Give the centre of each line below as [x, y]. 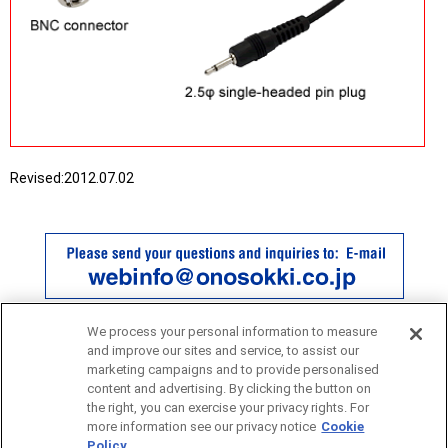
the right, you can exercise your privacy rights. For [228, 407]
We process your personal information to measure [232, 331]
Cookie [343, 426]
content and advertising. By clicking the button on [229, 388]
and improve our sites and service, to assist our [223, 350]
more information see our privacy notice [202, 426]
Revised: [37, 178]
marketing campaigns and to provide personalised [233, 369]
